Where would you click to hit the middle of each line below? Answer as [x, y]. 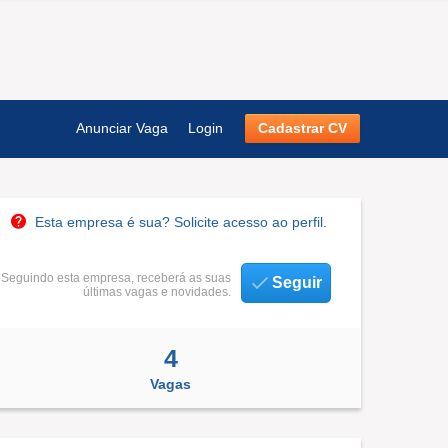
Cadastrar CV [302, 128]
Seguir [297, 282]
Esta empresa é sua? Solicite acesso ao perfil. [181, 222]
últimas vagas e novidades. [157, 292]
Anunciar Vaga [122, 128]
